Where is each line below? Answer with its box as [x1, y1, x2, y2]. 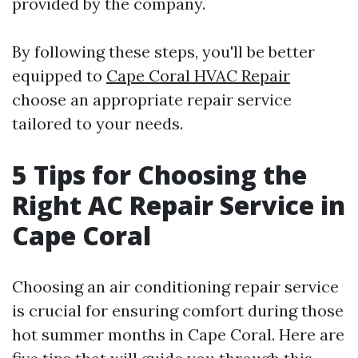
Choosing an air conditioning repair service [12, 276, 339, 296]
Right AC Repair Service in [12, 188, 345, 222]
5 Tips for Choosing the [12, 157, 307, 192]
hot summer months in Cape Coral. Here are [12, 324, 344, 344]
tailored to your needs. [12, 113, 183, 133]
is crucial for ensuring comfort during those [12, 300, 344, 320]
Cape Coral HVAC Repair [106, 66, 290, 86]
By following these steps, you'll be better [12, 42, 315, 62]
